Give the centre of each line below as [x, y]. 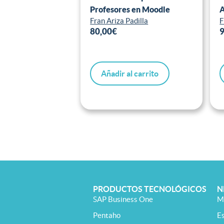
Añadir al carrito [130, 74]
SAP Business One [123, 199]
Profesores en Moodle [130, 10]
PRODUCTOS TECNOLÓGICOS [150, 189]
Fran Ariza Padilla [119, 21]
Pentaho [107, 215]
